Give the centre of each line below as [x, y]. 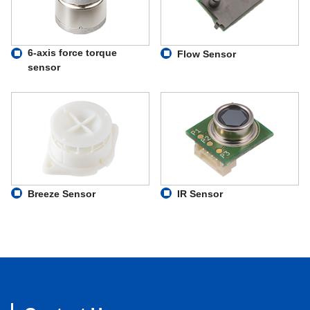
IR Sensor [200, 193]
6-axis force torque [72, 53]
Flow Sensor [207, 54]
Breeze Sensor [62, 193]
